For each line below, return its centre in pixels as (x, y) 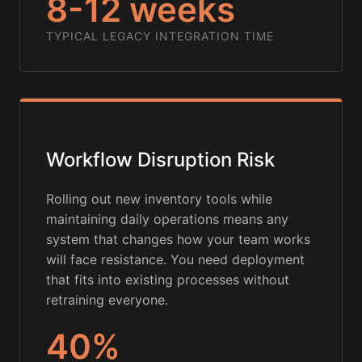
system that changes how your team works (178, 240)
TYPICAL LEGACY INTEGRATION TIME (160, 36)
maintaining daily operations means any (167, 219)
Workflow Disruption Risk (160, 160)
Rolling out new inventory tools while (159, 199)
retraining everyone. (107, 300)
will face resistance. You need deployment (175, 260)
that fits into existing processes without (168, 280)
